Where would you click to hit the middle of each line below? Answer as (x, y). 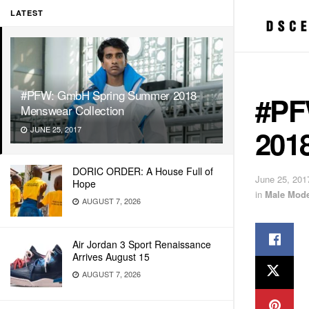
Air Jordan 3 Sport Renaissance (142, 244)
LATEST (27, 13)
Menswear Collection (72, 110)
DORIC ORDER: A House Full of (143, 171)
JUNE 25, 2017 (55, 129)
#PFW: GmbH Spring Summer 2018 (109, 95)
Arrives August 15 (111, 257)
